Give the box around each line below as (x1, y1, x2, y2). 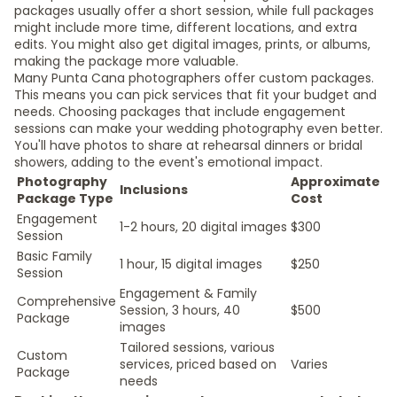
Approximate (291, 173, 380, 191)
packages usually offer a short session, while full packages (14, 2, 374, 19)
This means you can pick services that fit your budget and (14, 86, 377, 104)
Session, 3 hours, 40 (120, 301, 240, 319)
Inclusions (120, 181, 188, 198)
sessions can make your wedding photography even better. (14, 120, 383, 137)
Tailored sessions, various (120, 339, 275, 356)
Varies (291, 355, 328, 373)
